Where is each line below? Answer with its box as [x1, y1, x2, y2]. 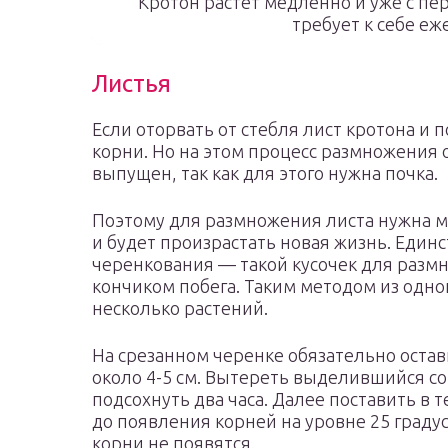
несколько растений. [92, 298, 268, 318]
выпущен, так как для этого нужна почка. [92, 163, 438, 183]
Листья [92, 70, 171, 97]
